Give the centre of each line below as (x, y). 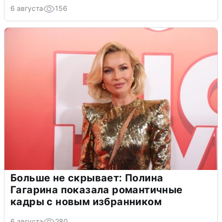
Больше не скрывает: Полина (87, 178)
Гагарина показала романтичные (97, 190)
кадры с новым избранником (86, 201)
